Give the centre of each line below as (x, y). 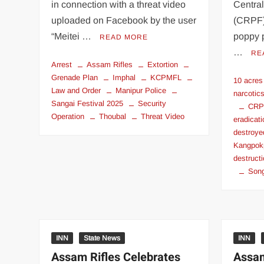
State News (102, 238)
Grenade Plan (75, 77)
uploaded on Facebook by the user (124, 20)
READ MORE (124, 37)
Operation (68, 116)
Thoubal (113, 116)
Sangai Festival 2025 (88, 103)
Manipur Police (141, 90)
